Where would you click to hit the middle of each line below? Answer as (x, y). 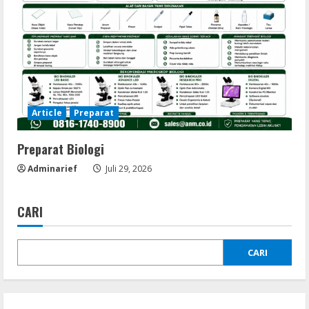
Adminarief (52, 168)
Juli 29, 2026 (128, 168)
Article (47, 112)
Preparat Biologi (61, 149)
